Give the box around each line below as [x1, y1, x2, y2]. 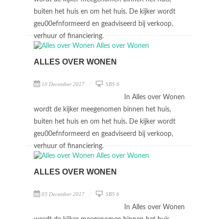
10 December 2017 [42, 81, 85, 87]
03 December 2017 [42, 191, 85, 197]
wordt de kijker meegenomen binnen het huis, [34, 106, 171, 113]
